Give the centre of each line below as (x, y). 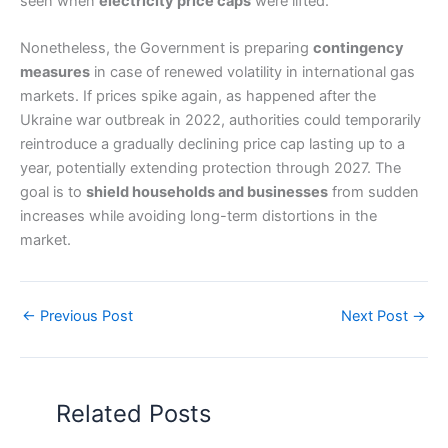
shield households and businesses (207, 192)
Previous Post (84, 316)
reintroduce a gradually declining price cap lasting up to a (212, 144)
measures (55, 72)
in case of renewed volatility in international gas (252, 72)
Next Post (376, 316)
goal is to (53, 192)
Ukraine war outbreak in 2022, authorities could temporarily (220, 120)
